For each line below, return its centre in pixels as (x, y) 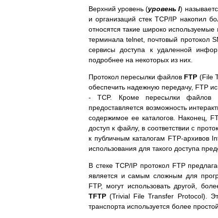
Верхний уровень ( (118, 9)
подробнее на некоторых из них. (141, 60)
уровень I (164, 9)
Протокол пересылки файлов (136, 77)
